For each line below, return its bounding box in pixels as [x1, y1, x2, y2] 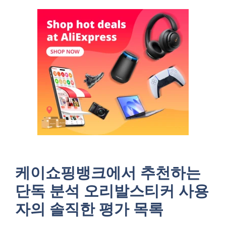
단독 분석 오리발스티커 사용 [15, 180, 209, 201]
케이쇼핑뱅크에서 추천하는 [15, 162, 201, 183]
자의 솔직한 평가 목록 [15, 198, 163, 219]
